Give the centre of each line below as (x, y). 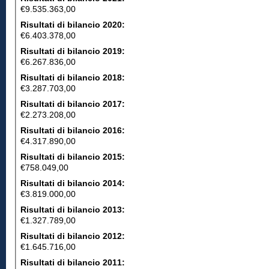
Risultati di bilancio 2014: (74, 183)
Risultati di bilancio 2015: (74, 157)
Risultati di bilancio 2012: (74, 236)
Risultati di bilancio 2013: (74, 210)
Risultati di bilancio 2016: (74, 130)
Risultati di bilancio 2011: (74, 262)
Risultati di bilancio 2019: (74, 51)
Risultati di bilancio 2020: (74, 25)
